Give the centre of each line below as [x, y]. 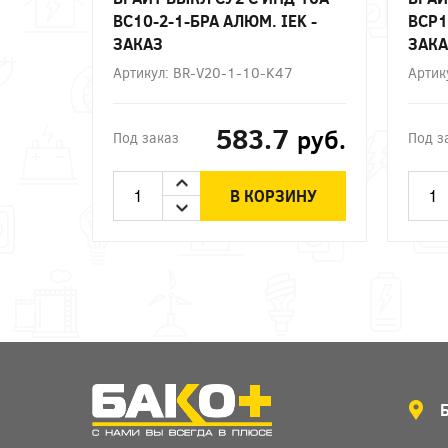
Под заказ [146, 137]
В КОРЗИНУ [273, 196]
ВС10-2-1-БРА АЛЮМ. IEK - [215, 20]
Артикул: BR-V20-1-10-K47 [203, 72]
